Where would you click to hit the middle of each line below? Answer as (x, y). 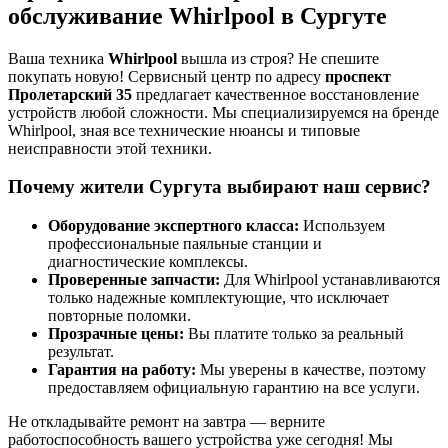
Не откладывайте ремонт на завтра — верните (166, 422)
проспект (358, 76)
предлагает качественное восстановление (275, 94)
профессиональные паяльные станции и (185, 244)
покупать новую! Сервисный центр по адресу (166, 76)
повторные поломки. (119, 316)
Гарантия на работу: (122, 370)
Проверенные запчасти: (134, 280)
